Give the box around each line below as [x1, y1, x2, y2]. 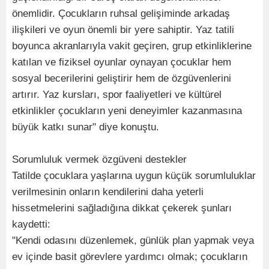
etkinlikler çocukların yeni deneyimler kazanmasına [12, 104, 242, 116]
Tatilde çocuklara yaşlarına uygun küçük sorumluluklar [12, 169, 256, 181]
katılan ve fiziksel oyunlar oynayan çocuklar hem [12, 56, 231, 68]
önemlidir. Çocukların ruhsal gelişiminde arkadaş [12, 7, 230, 19]
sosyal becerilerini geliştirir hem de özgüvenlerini [12, 72, 231, 84]
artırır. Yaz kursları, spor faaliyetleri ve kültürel [12, 88, 222, 100]
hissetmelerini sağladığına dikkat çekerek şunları [12, 202, 232, 214]
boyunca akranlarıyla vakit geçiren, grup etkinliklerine [12, 40, 252, 52]
